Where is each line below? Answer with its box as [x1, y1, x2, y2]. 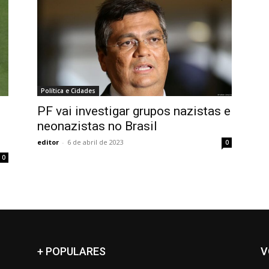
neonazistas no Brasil [37, 119, 157, 133]
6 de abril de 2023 [67, 138, 124, 147]
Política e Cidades [41, 86, 95, 95]
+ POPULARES [37, 245, 106, 258]
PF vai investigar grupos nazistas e [37, 104, 231, 118]
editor [37, 138, 59, 147]
